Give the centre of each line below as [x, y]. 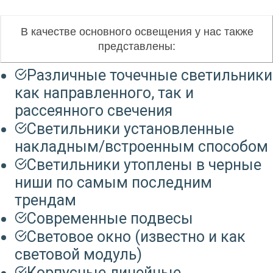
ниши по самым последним [113, 182]
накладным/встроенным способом [141, 146]
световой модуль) [78, 254]
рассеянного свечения [94, 110]
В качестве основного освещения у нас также [137, 31]
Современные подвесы [110, 218]
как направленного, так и [104, 93]
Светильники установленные [130, 129]
